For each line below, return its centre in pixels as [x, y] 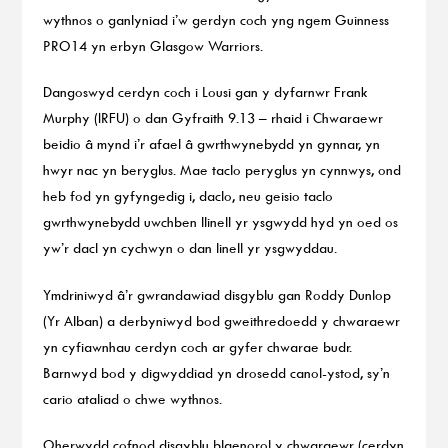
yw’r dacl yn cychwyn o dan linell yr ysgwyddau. [189, 248]
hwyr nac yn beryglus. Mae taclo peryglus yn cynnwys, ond [221, 170]
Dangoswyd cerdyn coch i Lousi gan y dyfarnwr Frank [205, 92]
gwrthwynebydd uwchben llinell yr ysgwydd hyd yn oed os [220, 222]
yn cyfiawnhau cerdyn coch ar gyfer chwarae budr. [197, 346]
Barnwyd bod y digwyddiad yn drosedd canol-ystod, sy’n [216, 372]
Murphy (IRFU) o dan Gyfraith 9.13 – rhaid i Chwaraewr [212, 118]
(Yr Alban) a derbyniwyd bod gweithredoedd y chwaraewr [221, 320]
